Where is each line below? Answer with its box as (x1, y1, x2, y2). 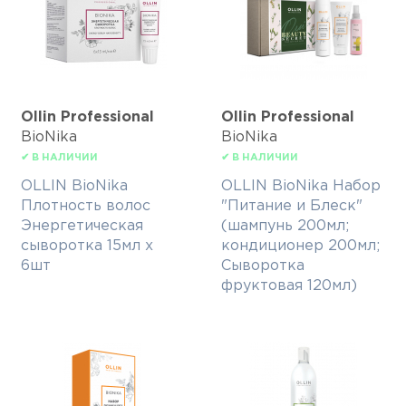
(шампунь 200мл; (221, 219, 349, 234)
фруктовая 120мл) (221, 279, 357, 294)
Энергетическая (21, 219, 143, 234)
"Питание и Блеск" (221, 199, 362, 214)
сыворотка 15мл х (21, 239, 153, 254)
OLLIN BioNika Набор (221, 179, 381, 194)
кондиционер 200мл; (221, 239, 380, 254)
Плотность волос (21, 199, 150, 214)
